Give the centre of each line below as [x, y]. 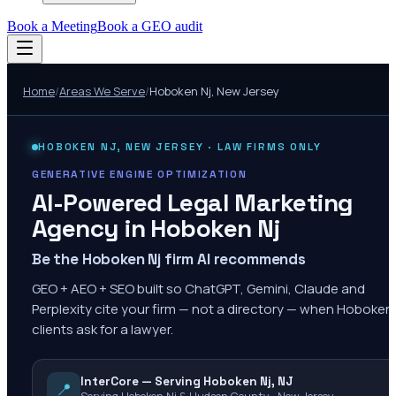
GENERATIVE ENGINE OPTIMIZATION [140, 174]
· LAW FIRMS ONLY [263, 147]
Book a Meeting [52, 26]
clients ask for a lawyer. [103, 329]
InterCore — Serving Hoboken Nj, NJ [187, 381]
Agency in [91, 228]
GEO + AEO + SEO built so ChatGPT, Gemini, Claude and [198, 289]
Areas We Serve [102, 91]
